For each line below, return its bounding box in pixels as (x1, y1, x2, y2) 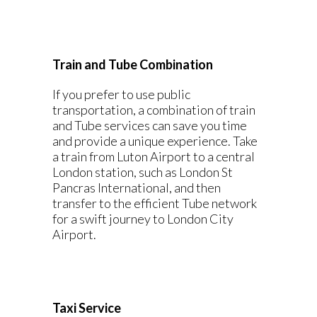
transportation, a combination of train (52, 102, 255, 117)
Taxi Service (52, 300, 121, 316)
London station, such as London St (52, 164, 233, 180)
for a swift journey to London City (52, 211, 234, 226)
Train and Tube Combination (52, 57, 213, 72)
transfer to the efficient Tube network (52, 195, 257, 211)
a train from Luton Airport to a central (52, 149, 255, 164)
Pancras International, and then (52, 180, 221, 195)
